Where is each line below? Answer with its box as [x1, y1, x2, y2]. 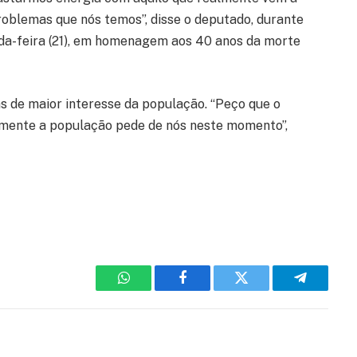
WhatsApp [122, 282, 184, 297]
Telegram [299, 282, 354, 297]
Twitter [240, 282, 282, 297]
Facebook [181, 282, 237, 297]
